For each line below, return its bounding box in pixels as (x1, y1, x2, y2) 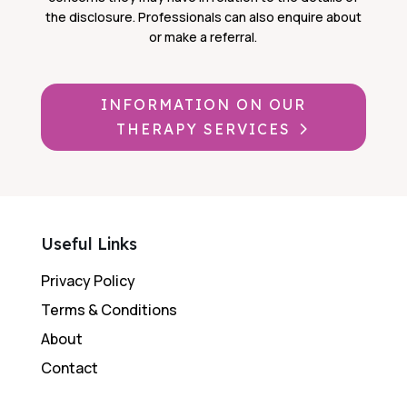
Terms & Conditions (40, 300, 177, 321)
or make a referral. (149, 28, 258, 46)
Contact (40, 358, 98, 379)
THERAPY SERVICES (115, 120, 291, 139)
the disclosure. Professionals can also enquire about (45, 8, 362, 26)
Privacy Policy (40, 271, 135, 292)
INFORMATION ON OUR (100, 95, 306, 114)
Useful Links (40, 233, 137, 255)
